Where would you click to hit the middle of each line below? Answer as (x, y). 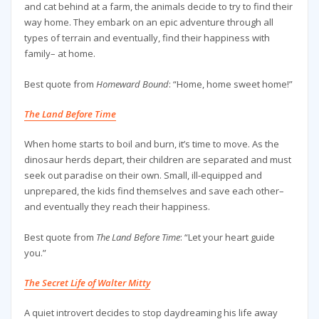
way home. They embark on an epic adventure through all (148, 22)
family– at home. (59, 54)
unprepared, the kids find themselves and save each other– (154, 191)
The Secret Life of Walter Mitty (87, 282)
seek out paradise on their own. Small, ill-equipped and (143, 176)
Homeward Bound (132, 84)
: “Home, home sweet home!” (230, 84)
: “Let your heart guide (227, 237)
